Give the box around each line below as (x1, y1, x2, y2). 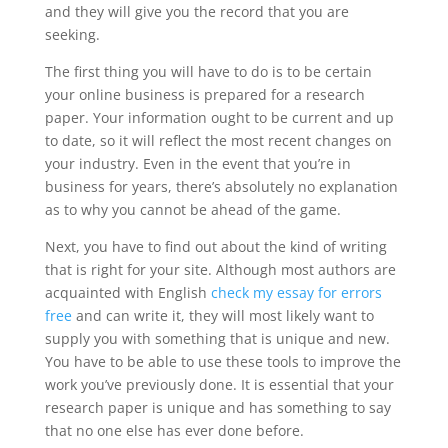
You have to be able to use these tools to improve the (44, 352, 401, 371)
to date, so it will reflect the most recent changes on (44, 131, 392, 150)
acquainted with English (44, 283, 211, 302)
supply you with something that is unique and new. (44, 329, 390, 348)
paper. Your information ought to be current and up (44, 108, 394, 127)
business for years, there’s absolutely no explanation (44, 177, 398, 196)
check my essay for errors (210, 283, 382, 302)
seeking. (44, 25, 100, 44)
